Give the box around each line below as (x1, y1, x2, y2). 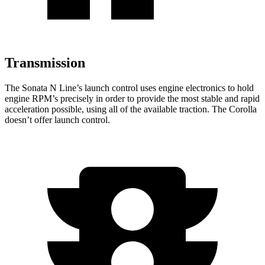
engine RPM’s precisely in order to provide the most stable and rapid (5, 93, 260, 104)
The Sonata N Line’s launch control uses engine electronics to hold (5, 82, 254, 93)
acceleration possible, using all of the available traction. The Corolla (5, 104, 257, 114)
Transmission (5, 54, 85, 70)
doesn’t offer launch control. (5, 114, 110, 125)
